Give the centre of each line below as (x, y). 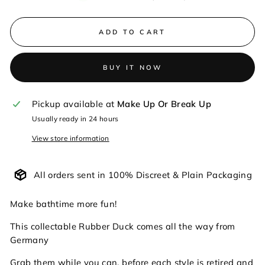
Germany (30, 240)
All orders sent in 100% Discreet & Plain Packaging (143, 175)
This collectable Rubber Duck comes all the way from (123, 226)
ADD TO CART (132, 32)
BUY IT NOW (132, 67)
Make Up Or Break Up (164, 104)
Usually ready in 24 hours (75, 119)
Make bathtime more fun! (64, 204)
